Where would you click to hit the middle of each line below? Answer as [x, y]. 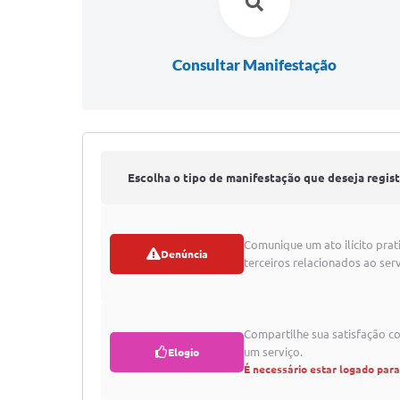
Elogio [183, 352]
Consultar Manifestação [255, 65]
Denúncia [184, 254]
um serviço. [273, 352]
